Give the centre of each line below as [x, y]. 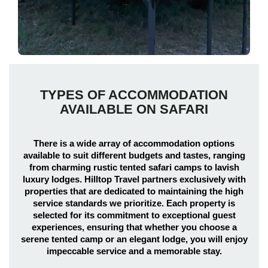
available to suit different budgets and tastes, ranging [134, 155]
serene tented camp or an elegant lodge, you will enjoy [134, 239]
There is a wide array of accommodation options [134, 143]
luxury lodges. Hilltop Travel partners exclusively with [134, 179]
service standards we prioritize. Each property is [134, 203]
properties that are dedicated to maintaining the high [134, 191]
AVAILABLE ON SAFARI [134, 109]
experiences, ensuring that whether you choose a [134, 227]
